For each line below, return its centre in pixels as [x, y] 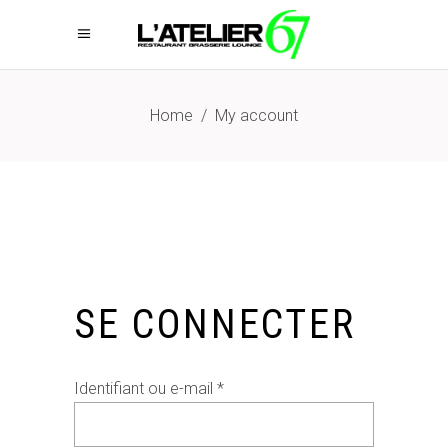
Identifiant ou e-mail [145, 388]
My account [256, 116]
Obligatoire [261, 387]
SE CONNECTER [215, 324]
